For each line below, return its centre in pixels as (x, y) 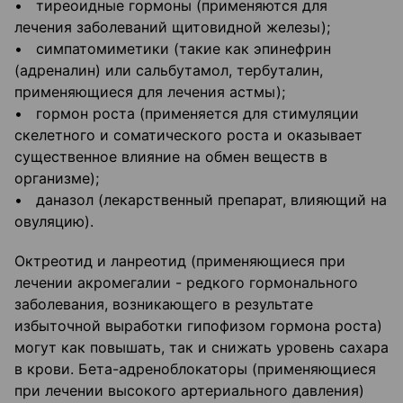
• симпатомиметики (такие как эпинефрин (173, 49)
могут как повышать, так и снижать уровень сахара (201, 348)
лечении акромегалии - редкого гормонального (186, 283)
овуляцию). (54, 222)
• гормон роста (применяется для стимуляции (187, 114)
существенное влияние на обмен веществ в (171, 157)
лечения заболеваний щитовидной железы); (172, 27)
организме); (57, 179)
